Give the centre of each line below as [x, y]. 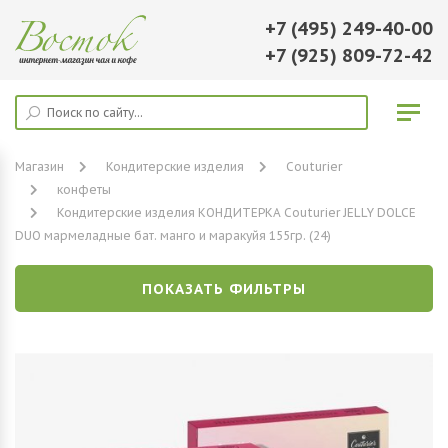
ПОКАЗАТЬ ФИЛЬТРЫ [224, 289]
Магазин [39, 166]
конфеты [84, 189]
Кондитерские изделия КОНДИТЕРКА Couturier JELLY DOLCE [236, 212]
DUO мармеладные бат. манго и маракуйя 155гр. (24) [173, 235]
